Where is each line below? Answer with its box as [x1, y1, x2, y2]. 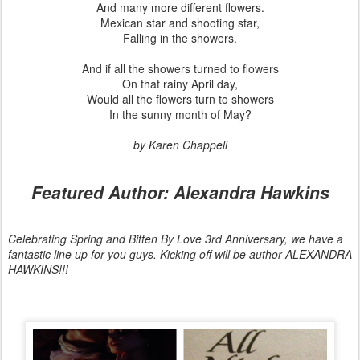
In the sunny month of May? [108, 105, 252, 122]
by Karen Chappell [133, 136, 227, 153]
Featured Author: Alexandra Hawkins [31, 179, 329, 204]
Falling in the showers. [123, 29, 237, 46]
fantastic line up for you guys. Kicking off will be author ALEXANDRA [8, 246, 352, 263]
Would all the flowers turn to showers [86, 90, 274, 107]
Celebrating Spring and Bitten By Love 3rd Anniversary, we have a [8, 231, 343, 247]
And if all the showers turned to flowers [81, 59, 279, 76]
